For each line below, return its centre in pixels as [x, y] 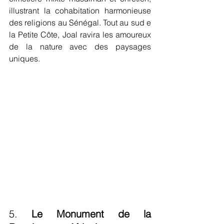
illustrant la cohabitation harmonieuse [80, 11]
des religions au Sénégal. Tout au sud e [80, 23]
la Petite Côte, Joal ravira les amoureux [80, 35]
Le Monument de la [91, 213]
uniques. [24, 59]
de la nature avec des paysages [80, 47]
